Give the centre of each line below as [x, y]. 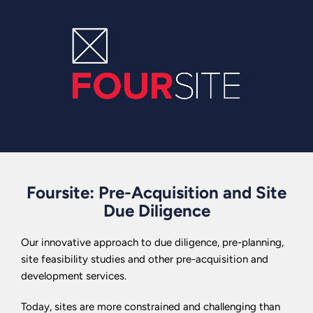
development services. [74, 276]
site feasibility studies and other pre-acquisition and [145, 259]
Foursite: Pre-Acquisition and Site [156, 192]
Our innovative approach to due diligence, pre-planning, [152, 242]
